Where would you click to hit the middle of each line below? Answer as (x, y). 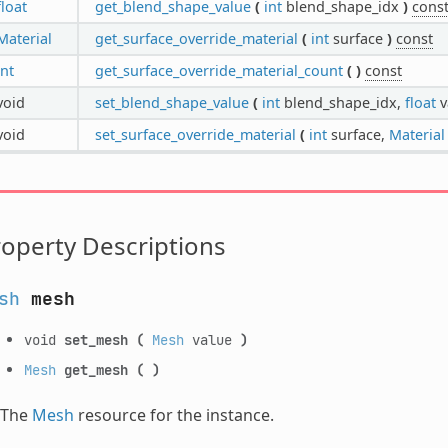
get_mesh (95, 369)
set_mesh (95, 339)
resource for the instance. (173, 414)
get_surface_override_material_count (218, 70)
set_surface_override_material (195, 134)
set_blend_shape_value (171, 102)
